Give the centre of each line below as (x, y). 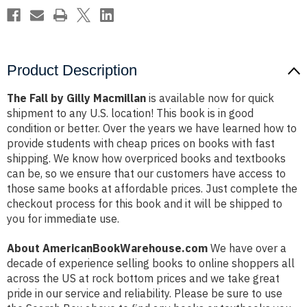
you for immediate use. (63, 219)
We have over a (247, 248)
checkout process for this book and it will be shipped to (145, 204)
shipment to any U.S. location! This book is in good (130, 113)
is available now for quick (210, 98)
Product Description (72, 71)
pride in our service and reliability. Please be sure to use (145, 294)
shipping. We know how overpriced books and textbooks (146, 159)
